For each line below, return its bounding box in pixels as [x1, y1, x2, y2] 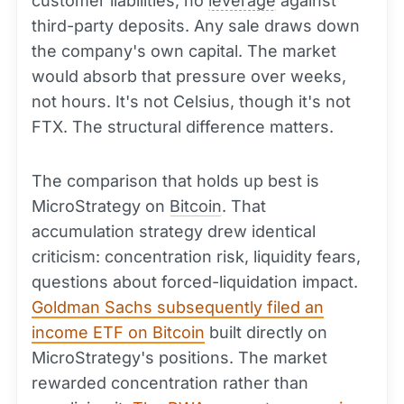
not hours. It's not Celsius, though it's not [32, 92, 351, 111]
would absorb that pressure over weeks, [32, 67, 346, 86]
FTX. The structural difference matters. [32, 117, 334, 136]
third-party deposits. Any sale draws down [32, 16, 360, 35]
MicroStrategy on [32, 197, 170, 216]
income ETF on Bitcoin [32, 323, 205, 342]
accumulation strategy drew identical [32, 222, 316, 241]
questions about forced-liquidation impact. [32, 272, 358, 291]
